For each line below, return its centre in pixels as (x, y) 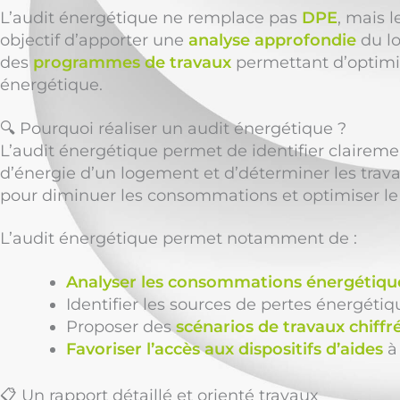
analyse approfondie (272, 41)
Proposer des (121, 326)
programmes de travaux (132, 63)
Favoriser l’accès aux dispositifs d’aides (225, 349)
